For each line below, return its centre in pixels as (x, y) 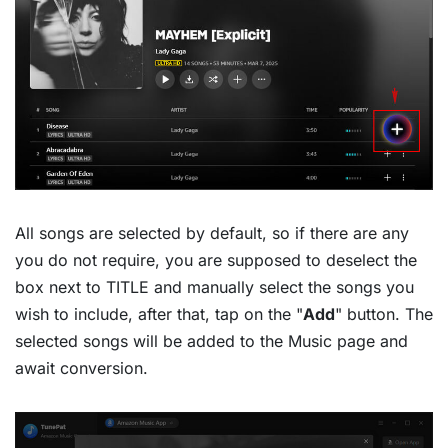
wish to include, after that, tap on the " (159, 314)
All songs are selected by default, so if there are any (212, 233)
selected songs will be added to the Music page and (211, 341)
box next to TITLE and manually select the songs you (214, 287)
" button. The (384, 314)
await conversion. (81, 368)
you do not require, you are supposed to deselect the (216, 260)
